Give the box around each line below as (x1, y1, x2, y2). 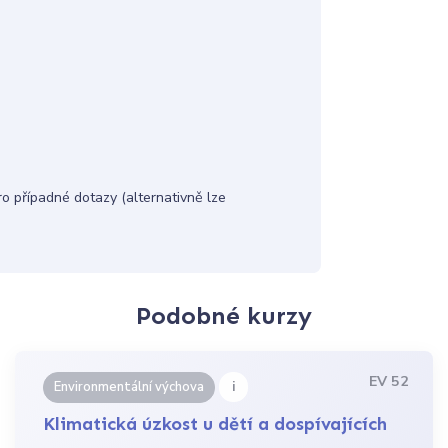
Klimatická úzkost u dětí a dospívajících (43, 413, 388, 436)
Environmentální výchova (54, 378, 205, 397)
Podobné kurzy (136, 300, 312, 330)
